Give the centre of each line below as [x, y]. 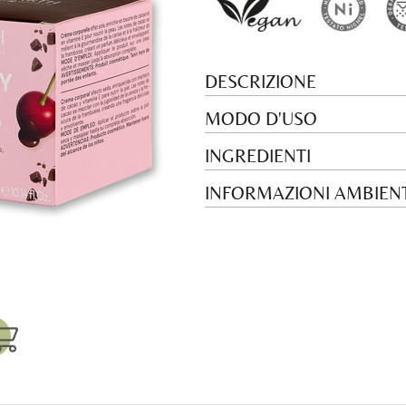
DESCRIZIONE [261, 82]
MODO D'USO [261, 119]
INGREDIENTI [258, 156]
